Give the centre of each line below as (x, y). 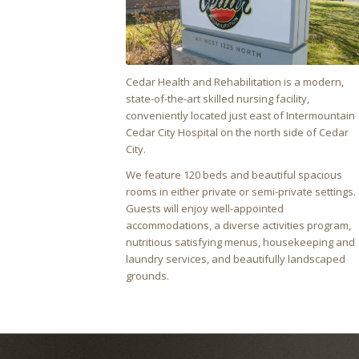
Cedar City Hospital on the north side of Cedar (237, 132)
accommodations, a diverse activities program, (238, 225)
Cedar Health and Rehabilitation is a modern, (235, 81)
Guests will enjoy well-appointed (205, 208)
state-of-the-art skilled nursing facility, (218, 98)
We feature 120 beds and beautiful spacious (234, 174)
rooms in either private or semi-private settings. (241, 191)
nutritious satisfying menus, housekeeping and (240, 242)
